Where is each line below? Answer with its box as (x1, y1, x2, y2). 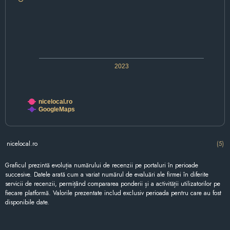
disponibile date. (5, 198, 49, 207)
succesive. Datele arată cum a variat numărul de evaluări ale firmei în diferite (5, 170, 208, 180)
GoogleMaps (39, 106, 75, 113)
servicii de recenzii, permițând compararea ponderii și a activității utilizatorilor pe (5, 179, 220, 189)
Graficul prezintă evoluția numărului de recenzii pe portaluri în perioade (5, 161, 198, 170)
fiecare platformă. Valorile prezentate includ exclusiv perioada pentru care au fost (5, 188, 221, 198)
